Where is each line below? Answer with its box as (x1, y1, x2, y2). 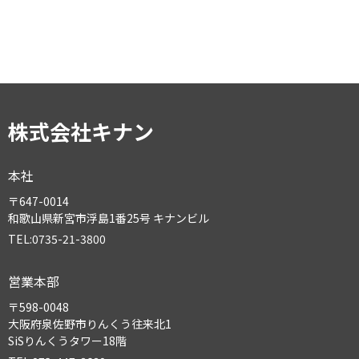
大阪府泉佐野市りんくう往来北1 (8, 316, 171, 332)
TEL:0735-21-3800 (8, 231, 106, 247)
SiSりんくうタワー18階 (8, 333, 127, 349)
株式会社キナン (8, 116, 154, 146)
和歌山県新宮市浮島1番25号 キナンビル (8, 210, 209, 226)
